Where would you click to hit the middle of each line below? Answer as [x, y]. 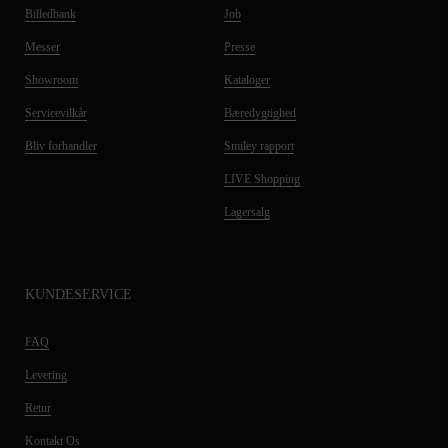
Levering [46, 375]
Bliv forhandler [61, 146]
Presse [239, 47]
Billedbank [50, 14]
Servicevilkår [56, 113]
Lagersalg [247, 212]
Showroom [51, 80]
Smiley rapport [259, 146]
